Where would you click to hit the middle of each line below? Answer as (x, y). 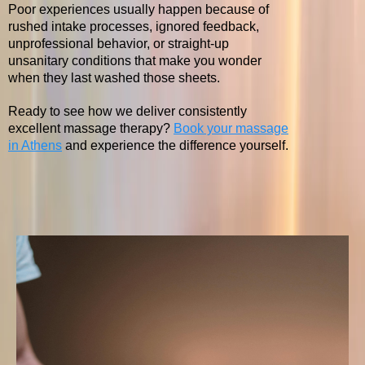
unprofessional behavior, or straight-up (119, 44)
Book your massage (231, 128)
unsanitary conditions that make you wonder (135, 61)
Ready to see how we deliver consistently (128, 111)
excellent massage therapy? (89, 128)
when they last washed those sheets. (114, 78)
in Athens (35, 145)
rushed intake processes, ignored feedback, (134, 26)
